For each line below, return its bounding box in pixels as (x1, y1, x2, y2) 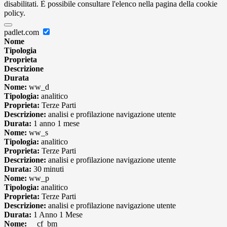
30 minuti (31, 165, 64, 174)
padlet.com (4, 28, 41, 37)
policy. (4, 9, 25, 18)
